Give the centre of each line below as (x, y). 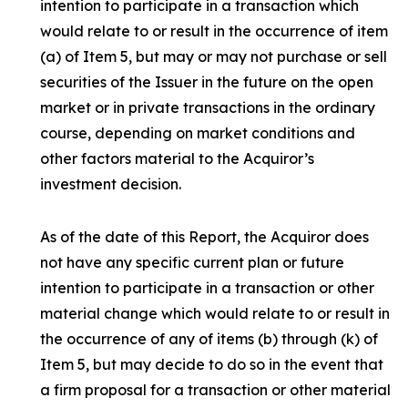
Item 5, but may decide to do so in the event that (212, 364)
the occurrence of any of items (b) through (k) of (209, 339)
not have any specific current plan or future (192, 262)
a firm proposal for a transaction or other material (215, 390)
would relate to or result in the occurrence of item (214, 31)
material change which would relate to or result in (215, 313)
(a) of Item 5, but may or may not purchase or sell (214, 56)
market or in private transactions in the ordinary (208, 107)
